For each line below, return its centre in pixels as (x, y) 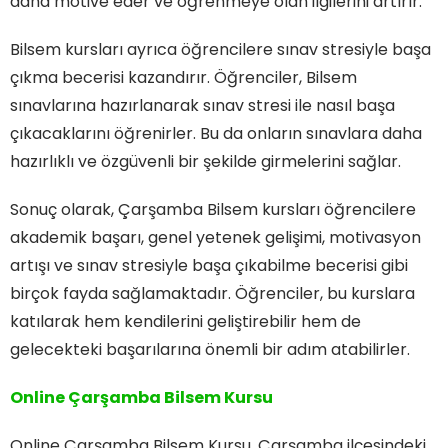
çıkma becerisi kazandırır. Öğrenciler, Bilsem (183, 77)
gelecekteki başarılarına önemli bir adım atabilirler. (210, 349)
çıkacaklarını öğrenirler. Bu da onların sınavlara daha (216, 133)
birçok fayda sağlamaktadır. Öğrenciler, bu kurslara (212, 293)
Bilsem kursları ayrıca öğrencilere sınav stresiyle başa (220, 49)
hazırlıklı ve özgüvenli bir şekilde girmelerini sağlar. (205, 161)
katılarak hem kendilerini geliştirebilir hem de (185, 321)
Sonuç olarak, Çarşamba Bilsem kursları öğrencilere (213, 209)
